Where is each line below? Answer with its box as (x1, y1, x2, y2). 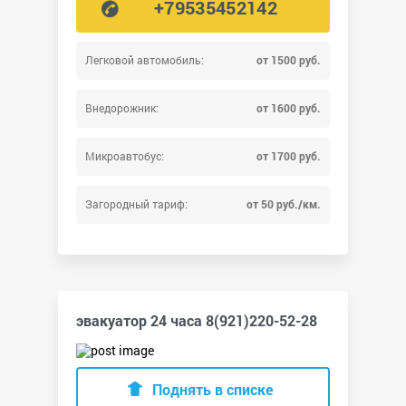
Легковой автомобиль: (85, 53, 204, 68)
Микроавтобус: (85, 149, 164, 164)
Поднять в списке (151, 380, 273, 400)
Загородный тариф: (85, 197, 188, 212)
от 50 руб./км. (246, 197, 321, 212)
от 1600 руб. (256, 101, 321, 116)
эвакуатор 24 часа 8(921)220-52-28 (76, 311, 317, 331)
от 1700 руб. (256, 149, 321, 164)
